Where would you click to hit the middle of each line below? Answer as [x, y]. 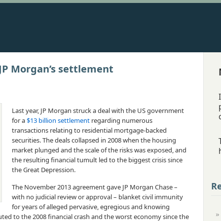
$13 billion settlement [58, 120]
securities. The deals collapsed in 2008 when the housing [94, 140]
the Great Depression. [44, 170]
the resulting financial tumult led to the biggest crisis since [97, 160]
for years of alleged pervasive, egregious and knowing [91, 207]
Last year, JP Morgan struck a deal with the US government [98, 110]
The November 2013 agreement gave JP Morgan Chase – [95, 187]
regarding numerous [121, 120]
